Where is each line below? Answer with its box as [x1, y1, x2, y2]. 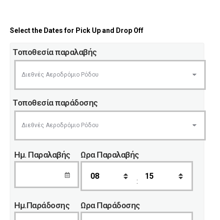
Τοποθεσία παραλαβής [13, 47, 97, 57]
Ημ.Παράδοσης [14, 200, 69, 210]
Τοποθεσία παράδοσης [13, 98, 98, 108]
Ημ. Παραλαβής [14, 150, 70, 160]
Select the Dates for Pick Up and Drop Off [10, 27, 143, 34]
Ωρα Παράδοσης [81, 200, 140, 210]
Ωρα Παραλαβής [81, 150, 139, 160]
